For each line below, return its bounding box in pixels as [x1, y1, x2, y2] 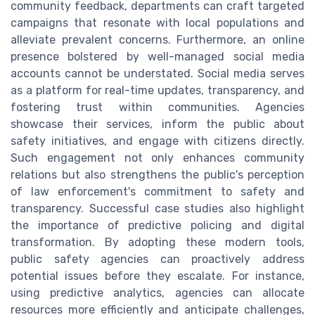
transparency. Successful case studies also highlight [11, 202, 304, 216]
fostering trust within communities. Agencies [11, 101, 304, 115]
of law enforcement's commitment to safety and [11, 185, 304, 199]
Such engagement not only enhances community [11, 151, 304, 165]
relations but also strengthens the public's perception [11, 168, 304, 182]
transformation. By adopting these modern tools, [11, 236, 304, 250]
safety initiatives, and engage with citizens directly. [11, 134, 304, 148]
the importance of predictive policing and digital [11, 219, 304, 233]
